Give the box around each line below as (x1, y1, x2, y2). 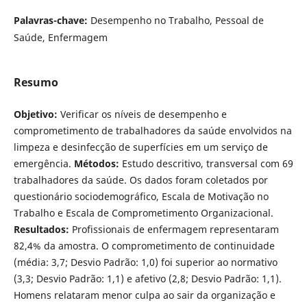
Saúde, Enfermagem (13, 30, 108, 44)
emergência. (13, 156, 74, 170)
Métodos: (73, 156, 119, 170)
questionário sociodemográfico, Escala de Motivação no (13, 189, 269, 203)
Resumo (13, 74, 58, 90)
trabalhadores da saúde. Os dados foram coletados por (13, 173, 268, 186)
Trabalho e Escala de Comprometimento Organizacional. (13, 206, 273, 219)
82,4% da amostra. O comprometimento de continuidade (13, 238, 275, 252)
